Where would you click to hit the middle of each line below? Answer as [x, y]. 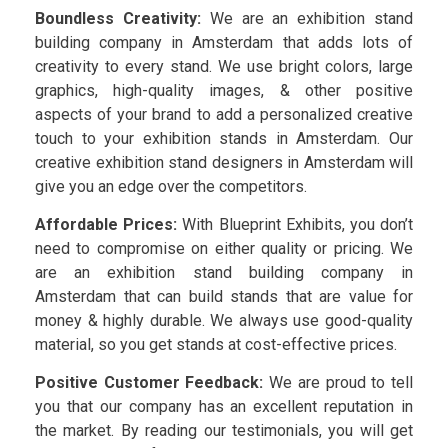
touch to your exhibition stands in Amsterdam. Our [224, 138]
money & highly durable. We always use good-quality [224, 320]
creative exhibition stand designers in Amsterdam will [224, 162]
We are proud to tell [338, 383]
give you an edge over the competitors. [171, 186]
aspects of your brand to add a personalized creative [224, 114]
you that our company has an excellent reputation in [224, 407]
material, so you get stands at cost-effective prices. [216, 344]
